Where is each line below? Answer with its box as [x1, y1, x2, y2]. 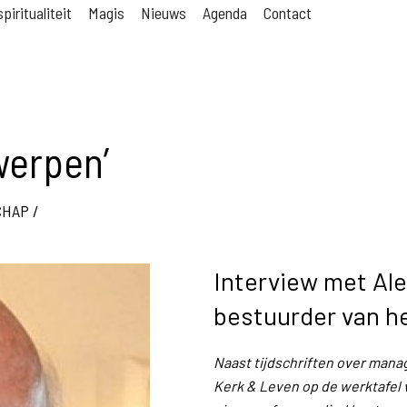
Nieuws [141, 3, 186, 23]
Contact [263, 3, 312, 23]
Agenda [203, 3, 247, 23]
